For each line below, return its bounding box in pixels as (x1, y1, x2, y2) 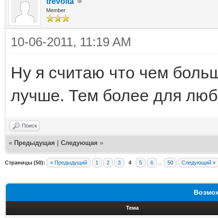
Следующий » (182, 159, 216, 165)
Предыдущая (14, 139, 55, 146)
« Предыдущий (50, 159, 87, 165)
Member (46, 7, 66, 13)
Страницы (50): (5, 159, 45, 165)
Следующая (61, 139, 100, 146)
